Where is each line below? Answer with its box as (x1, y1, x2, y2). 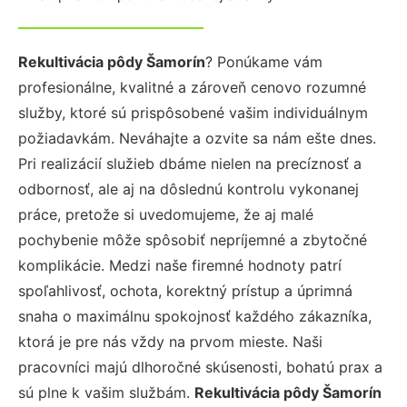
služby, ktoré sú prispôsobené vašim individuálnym (18, 104, 368, 122)
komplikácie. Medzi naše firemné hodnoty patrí (18, 256, 342, 274)
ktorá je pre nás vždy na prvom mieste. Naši (18, 333, 323, 351)
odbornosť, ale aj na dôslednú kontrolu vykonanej (18, 180, 359, 198)
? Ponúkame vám (205, 53, 323, 71)
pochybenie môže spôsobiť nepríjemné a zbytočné (18, 231, 367, 249)
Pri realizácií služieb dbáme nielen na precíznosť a (18, 154, 362, 173)
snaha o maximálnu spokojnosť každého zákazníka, (18, 307, 372, 325)
